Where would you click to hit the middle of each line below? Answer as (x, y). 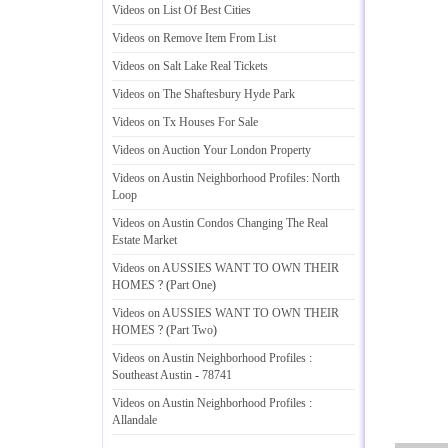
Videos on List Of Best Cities (181, 10)
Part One (191, 285)
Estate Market (144, 240)
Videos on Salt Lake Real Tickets (190, 66)
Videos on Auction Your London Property (211, 150)
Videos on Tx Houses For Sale (185, 122)
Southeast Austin (152, 375)
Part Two (191, 330)
